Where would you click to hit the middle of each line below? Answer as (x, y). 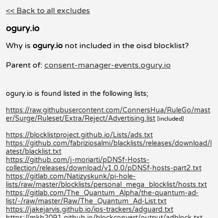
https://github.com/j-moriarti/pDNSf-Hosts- (78, 160)
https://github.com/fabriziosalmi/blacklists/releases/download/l (109, 143)
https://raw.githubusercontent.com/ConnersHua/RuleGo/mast (108, 110)
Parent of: (25, 65)
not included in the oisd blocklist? (126, 45)
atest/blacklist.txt (34, 151)
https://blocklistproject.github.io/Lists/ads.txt (79, 135)
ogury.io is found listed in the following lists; (77, 93)
